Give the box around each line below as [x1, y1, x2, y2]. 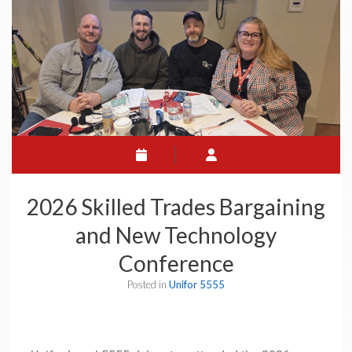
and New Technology [75, 222, 277, 249]
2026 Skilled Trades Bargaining [27, 193, 325, 221]
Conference [118, 250, 234, 277]
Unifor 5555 [169, 278, 225, 291]
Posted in [127, 278, 169, 291]
